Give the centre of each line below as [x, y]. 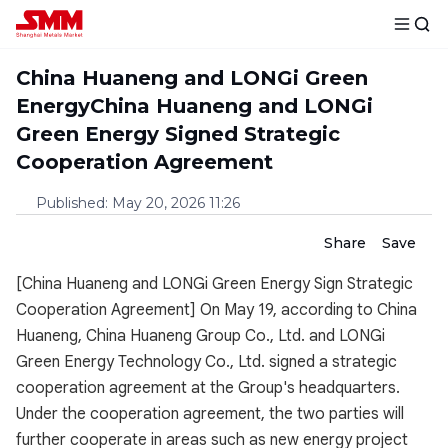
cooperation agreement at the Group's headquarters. [208, 388]
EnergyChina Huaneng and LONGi [194, 106]
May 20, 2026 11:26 [176, 203]
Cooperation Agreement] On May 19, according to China [216, 310]
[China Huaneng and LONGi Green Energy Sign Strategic [214, 284]
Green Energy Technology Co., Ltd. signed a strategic [206, 362]
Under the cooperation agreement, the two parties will [210, 414]
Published [70, 203]
